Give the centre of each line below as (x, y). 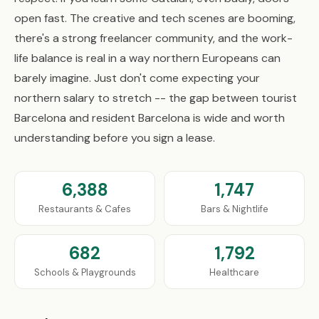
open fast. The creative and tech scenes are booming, (155, 18)
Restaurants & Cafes (85, 209)
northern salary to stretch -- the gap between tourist (156, 98)
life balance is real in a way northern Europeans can (147, 58)
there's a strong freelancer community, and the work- (153, 38)
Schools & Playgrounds (85, 272)
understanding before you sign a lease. (115, 138)
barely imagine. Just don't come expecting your (137, 78)
